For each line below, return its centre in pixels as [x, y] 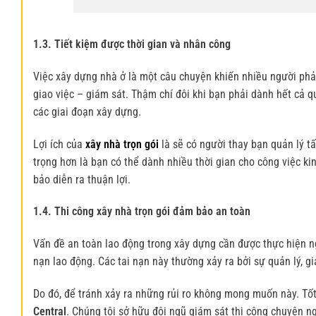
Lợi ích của [59, 144]
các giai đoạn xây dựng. [87, 111]
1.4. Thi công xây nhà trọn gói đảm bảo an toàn [142, 212]
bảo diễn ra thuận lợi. [82, 179]
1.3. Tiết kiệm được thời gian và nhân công [132, 44]
